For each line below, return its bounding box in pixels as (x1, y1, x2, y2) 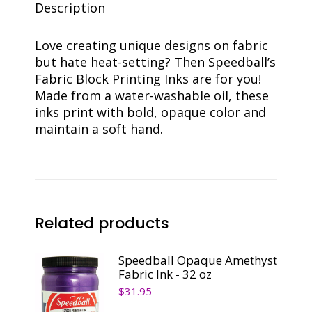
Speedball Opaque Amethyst (118, 251, 277, 268)
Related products (35, 212, 169, 234)
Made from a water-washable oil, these (35, 86, 269, 104)
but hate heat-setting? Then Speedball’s (35, 53, 276, 70)
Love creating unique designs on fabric (35, 36, 268, 54)
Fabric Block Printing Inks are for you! (35, 70, 261, 87)
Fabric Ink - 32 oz (118, 265, 212, 282)
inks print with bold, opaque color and (35, 103, 266, 120)
